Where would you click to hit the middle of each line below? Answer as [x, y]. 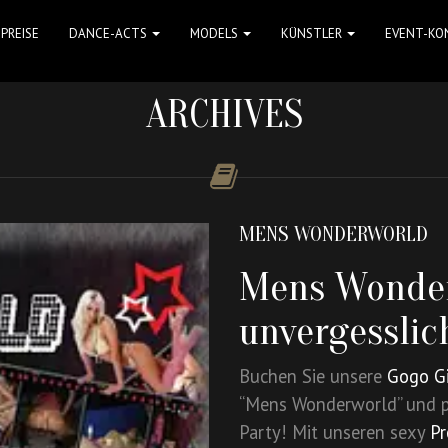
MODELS [215, 33]
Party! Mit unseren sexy [334, 432]
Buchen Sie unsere [313, 376]
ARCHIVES [224, 114]
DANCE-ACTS [109, 33]
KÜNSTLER [313, 33]
